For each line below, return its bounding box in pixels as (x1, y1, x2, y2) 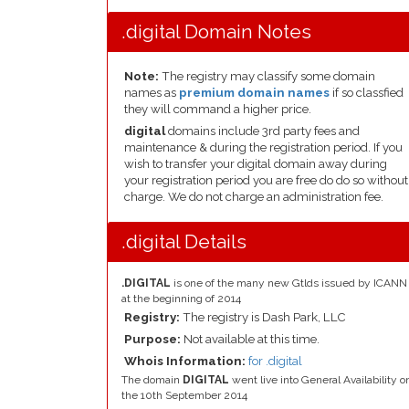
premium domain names (179, 86, 330, 100)
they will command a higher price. (124, 102, 311, 116)
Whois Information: (124, 354, 248, 368)
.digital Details (121, 230, 246, 253)
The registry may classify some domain (159, 69, 375, 83)
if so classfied (330, 86, 404, 100)
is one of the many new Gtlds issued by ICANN (171, 277, 407, 289)
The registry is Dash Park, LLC (180, 310, 346, 324)
